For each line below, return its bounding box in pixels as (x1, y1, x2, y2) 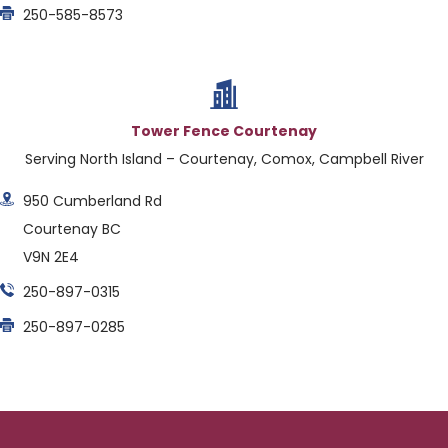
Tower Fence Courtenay (131, 120, 317, 141)
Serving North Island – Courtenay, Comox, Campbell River (24, 148, 424, 169)
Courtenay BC (22, 219, 121, 240)
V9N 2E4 (22, 247, 79, 268)
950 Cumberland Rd (22, 191, 162, 212)
